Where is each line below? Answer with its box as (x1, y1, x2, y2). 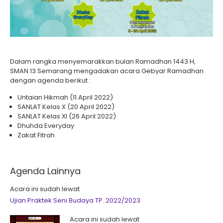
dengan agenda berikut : (10, 76, 91, 85)
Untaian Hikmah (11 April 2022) (17, 93, 113, 102)
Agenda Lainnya (10, 165, 81, 177)
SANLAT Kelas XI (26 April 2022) (17, 111, 116, 121)
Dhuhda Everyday (17, 121, 74, 130)
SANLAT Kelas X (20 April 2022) (17, 102, 114, 111)
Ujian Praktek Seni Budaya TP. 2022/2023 (10, 196, 140, 205)
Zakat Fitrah (17, 130, 55, 140)
